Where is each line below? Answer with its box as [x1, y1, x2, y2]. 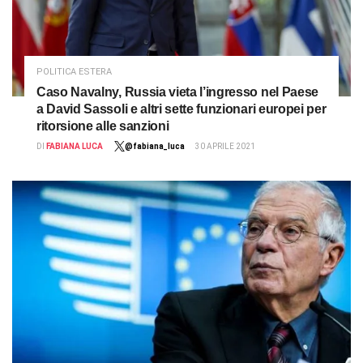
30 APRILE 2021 [195, 142, 255, 152]
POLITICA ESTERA [36, 66, 112, 78]
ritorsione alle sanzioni [36, 119, 169, 134]
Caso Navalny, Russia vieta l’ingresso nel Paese [36, 85, 318, 100]
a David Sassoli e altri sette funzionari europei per [36, 102, 327, 117]
